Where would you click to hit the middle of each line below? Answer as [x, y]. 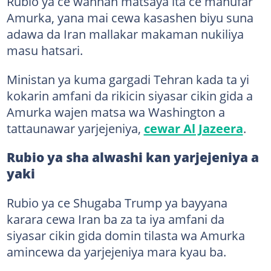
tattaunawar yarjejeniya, [75, 128]
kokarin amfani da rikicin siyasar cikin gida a [129, 96]
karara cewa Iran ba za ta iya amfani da [115, 219]
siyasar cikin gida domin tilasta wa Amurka [126, 235]
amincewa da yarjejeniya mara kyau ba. [116, 252]
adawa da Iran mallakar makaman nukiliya [125, 34]
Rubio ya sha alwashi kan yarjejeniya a [132, 157]
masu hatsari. [44, 50]
